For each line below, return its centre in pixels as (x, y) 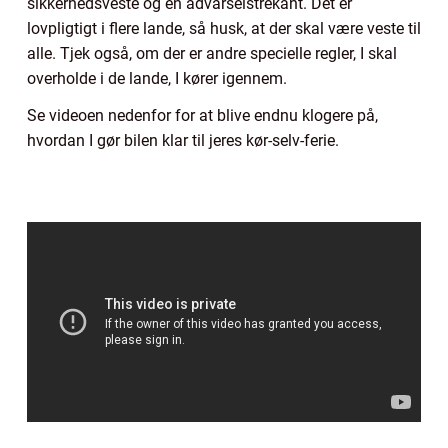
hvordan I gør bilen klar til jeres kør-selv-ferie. (183, 140)
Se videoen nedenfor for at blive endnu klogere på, (202, 115)
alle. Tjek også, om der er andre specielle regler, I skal (212, 53)
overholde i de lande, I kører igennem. (159, 78)
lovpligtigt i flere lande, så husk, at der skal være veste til (224, 28)
